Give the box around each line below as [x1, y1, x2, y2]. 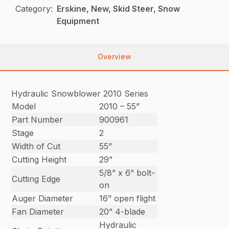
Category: [15, 4, 53, 14]
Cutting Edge [12, 174, 61, 185]
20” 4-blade [99, 207, 146, 217]
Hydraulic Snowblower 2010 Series [11, 88, 149, 99]
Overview [98, 52, 131, 61]
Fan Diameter [12, 207, 64, 217]
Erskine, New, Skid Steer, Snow [57, 4, 180, 14]
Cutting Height [12, 154, 67, 165]
